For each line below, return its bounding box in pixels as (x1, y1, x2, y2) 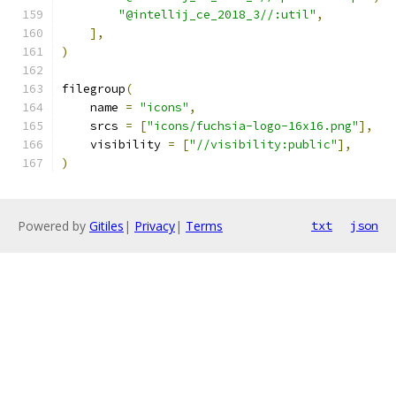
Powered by (18, 217, 89, 234)
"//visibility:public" (189, 137, 338, 152)
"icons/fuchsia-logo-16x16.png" (147, 118, 359, 133)
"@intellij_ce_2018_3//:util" (118, 7, 316, 22)
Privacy (134, 217, 175, 234)
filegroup (62, 81, 126, 96)
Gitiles (89, 217, 124, 234)
